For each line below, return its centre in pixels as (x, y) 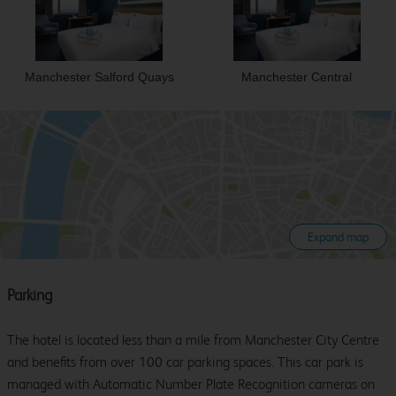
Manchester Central (297, 77)
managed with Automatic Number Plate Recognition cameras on (191, 385)
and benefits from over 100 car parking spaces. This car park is (185, 362)
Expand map (338, 237)
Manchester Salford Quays (99, 77)
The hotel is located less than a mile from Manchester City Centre (193, 340)
